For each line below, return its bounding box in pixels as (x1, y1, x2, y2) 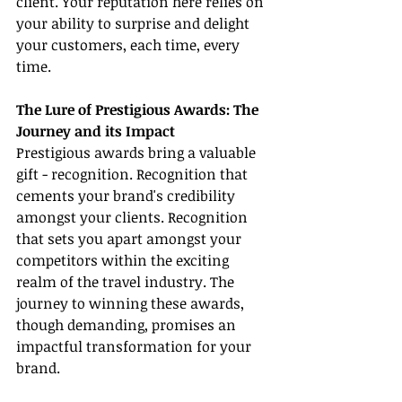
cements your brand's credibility (16, 185, 239, 205)
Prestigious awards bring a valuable (16, 142, 259, 162)
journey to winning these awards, (16, 293, 248, 313)
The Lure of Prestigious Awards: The (16, 99, 262, 119)
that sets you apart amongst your (16, 228, 245, 249)
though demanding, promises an (16, 314, 240, 335)
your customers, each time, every (16, 34, 243, 55)
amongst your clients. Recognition (16, 206, 251, 227)
